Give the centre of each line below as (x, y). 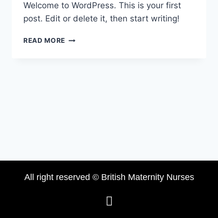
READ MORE (45, 41)
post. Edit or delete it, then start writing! (101, 19)
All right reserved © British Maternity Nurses (109, 177)
